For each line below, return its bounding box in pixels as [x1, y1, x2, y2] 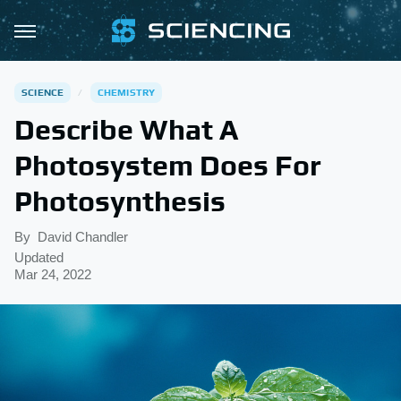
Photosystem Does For [14, 149, 321, 182]
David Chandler [38, 229, 128, 244]
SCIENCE [21, 87, 64, 98]
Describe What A [14, 113, 238, 146]
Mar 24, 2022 [14, 267, 91, 282]
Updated [14, 250, 64, 265]
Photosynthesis [14, 184, 226, 218]
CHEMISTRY [97, 87, 156, 98]
